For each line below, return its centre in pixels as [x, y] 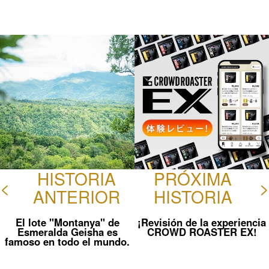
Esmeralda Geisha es [67, 231]
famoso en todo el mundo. [67, 241]
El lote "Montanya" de [67, 222]
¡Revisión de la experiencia [202, 222]
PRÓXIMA [193, 178]
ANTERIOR [76, 196]
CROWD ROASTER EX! [202, 231]
